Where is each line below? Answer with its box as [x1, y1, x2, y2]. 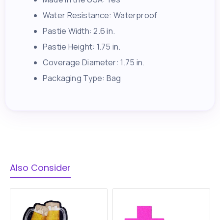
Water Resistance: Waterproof [43, 10, 158, 21]
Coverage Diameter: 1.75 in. [43, 57, 145, 68]
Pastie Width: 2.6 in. [43, 26, 115, 37]
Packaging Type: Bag [43, 73, 121, 84]
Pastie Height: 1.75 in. [43, 41, 121, 53]
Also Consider [10, 162, 71, 174]
